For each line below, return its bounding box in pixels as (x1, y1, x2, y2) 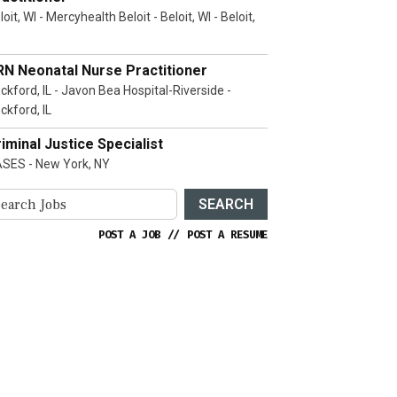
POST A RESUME (187, 228, 268, 243)
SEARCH (198, 195, 253, 213)
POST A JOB (98, 228, 160, 243)
